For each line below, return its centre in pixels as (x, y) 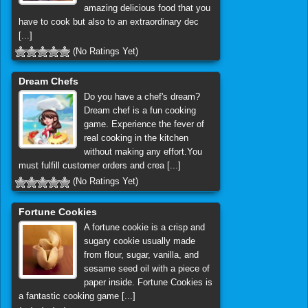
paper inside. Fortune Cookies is (148, 283)
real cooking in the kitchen (136, 138)
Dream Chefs (48, 81)
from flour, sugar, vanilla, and (141, 255)
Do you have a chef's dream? (142, 97)
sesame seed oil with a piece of (146, 269)
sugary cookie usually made (139, 241)
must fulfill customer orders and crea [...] (100, 166)
